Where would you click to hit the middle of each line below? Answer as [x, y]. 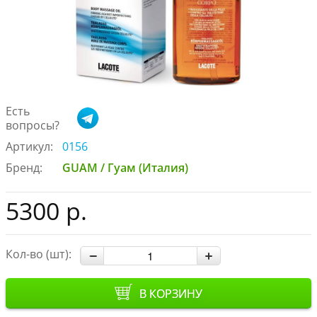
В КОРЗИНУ [171, 294]
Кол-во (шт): [39, 254]
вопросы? [33, 126]
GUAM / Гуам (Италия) [125, 168]
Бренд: [24, 168]
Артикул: [29, 147]
